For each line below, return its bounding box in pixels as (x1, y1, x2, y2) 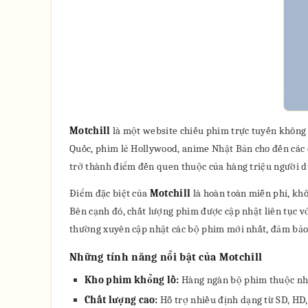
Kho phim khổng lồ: (85, 274, 179, 286)
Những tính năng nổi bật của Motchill (69, 251, 263, 263)
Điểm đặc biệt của (69, 187, 150, 199)
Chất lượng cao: (85, 294, 158, 306)
